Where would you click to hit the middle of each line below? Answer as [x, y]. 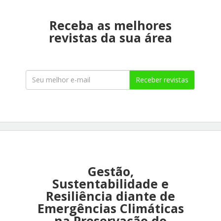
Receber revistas [162, 79]
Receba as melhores [110, 25]
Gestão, [110, 171]
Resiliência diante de [110, 196]
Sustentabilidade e [110, 183]
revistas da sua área [110, 37]
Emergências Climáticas [110, 208]
